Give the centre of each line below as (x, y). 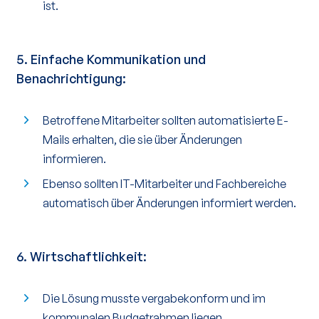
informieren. (74, 159)
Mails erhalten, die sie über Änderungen (142, 140)
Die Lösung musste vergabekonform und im (154, 298)
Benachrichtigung (69, 78)
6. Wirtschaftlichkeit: (82, 256)
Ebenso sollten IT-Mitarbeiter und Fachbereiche (164, 184)
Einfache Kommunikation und (118, 59)
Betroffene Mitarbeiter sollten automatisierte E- (166, 120)
